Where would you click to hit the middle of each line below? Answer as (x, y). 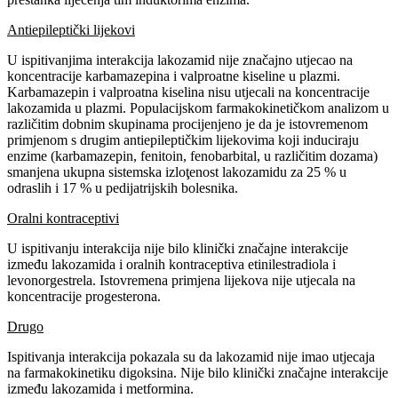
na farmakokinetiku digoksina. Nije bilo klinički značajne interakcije (198, 372)
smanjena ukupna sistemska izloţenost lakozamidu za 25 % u (177, 171)
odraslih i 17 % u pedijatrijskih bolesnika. (123, 187)
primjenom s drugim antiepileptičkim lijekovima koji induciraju (183, 139)
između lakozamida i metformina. (100, 388)
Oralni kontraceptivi (63, 218)
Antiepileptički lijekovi (71, 29)
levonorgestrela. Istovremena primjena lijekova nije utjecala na (181, 280)
